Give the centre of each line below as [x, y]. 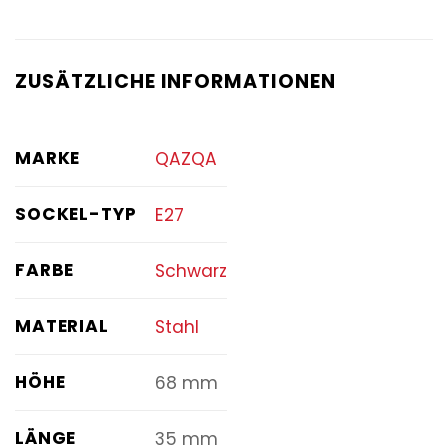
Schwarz [190, 270]
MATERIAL [62, 325]
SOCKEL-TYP [76, 213]
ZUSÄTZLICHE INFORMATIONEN [175, 81]
